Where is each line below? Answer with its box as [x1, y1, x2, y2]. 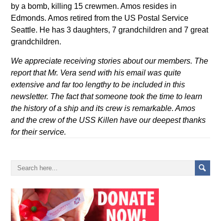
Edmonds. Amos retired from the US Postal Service [11, 14, 189, 23]
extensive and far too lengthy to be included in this [11, 80, 185, 89]
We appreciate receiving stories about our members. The [11, 57, 209, 66]
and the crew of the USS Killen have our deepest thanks [11, 116, 206, 125]
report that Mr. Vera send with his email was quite [11, 69, 182, 77]
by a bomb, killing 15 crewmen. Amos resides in [11, 2, 177, 11]
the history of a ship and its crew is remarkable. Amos [11, 104, 196, 113]
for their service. [11, 128, 67, 137]
